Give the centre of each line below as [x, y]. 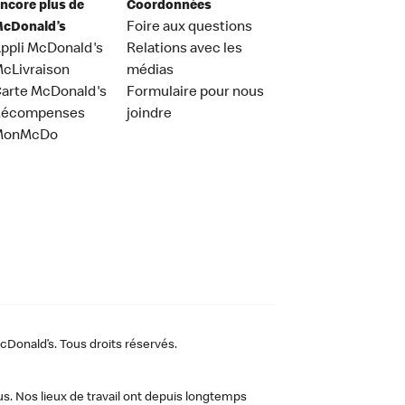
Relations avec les [185, 49]
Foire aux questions [190, 28]
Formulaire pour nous [196, 93]
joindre [150, 114]
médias [151, 71]
